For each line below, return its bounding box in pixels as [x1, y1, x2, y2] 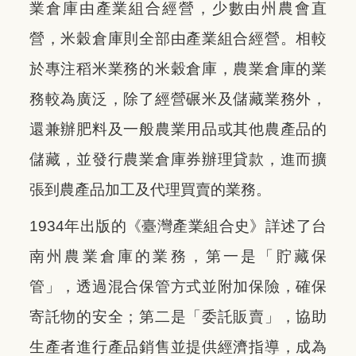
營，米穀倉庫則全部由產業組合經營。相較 [29, 29, 327, 47]
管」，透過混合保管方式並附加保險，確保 [29, 277, 327, 295]
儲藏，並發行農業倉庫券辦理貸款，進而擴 [29, 150, 327, 168]
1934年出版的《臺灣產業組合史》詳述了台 [29, 217, 327, 234]
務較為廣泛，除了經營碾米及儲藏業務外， [29, 90, 327, 107]
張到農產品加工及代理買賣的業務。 [29, 180, 271, 198]
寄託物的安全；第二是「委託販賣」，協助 [29, 308, 327, 325]
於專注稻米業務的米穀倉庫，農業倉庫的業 [29, 60, 327, 77]
